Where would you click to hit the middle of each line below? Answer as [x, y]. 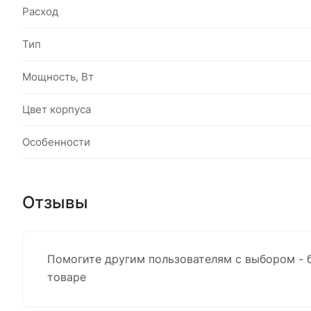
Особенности [56, 142]
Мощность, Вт [58, 77]
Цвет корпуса [57, 110]
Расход [40, 12]
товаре [67, 277]
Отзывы [55, 203]
